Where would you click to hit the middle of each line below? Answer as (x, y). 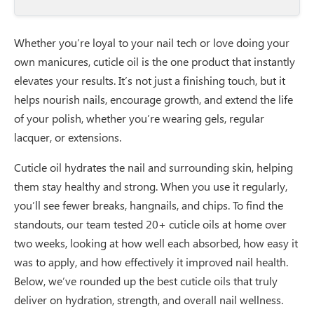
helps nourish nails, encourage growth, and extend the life (153, 99)
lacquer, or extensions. (68, 137)
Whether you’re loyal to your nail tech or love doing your (152, 42)
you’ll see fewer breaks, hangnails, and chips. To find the (149, 205)
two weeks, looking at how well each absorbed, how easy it (156, 243)
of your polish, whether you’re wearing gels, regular (139, 118)
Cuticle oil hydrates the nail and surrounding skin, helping (153, 167)
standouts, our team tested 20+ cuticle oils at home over (150, 224)
